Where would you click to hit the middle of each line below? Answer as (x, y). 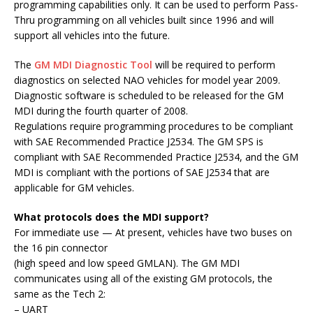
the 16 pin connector (61, 248)
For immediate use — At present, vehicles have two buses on (153, 233)
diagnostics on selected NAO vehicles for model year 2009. (147, 80)
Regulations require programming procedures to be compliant (154, 126)
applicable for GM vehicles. (74, 188)
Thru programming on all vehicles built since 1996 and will (144, 20)
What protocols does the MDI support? (111, 217)
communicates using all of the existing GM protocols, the (143, 279)
